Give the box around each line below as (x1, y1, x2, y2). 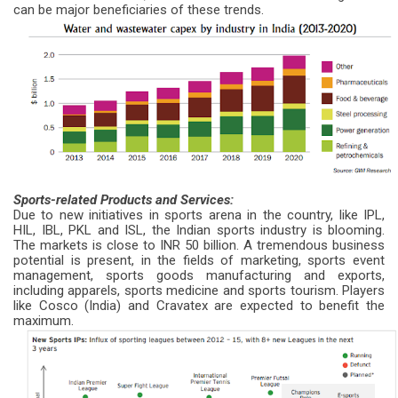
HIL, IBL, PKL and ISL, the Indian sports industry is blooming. (13, 221, 385, 238)
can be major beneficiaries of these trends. (13, 2, 264, 19)
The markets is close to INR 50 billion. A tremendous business (13, 236, 385, 253)
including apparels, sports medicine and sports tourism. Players (13, 282, 385, 298)
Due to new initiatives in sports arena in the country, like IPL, (13, 206, 385, 223)
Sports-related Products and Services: (13, 191, 234, 208)
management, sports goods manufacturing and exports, (13, 267, 385, 283)
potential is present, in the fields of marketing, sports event (13, 251, 385, 268)
